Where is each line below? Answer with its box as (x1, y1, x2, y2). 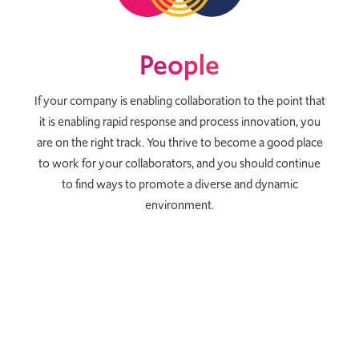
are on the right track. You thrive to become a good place (36, 133, 323, 151)
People (139, 45, 220, 84)
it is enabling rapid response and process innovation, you (38, 112, 321, 131)
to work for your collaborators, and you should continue (38, 154, 321, 172)
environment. (145, 196, 214, 214)
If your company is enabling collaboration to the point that (34, 91, 325, 110)
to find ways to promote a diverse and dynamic (61, 175, 298, 193)
